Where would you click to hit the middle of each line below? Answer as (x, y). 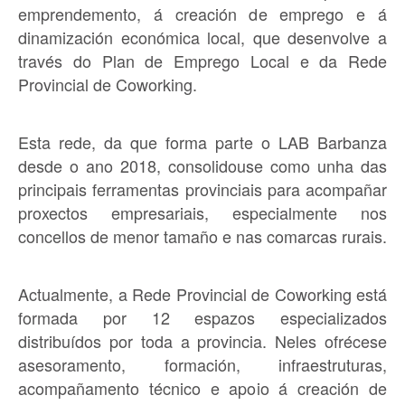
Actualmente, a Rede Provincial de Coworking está (202, 294)
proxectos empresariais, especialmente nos (202, 212)
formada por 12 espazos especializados (202, 317)
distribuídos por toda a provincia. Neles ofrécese (202, 341)
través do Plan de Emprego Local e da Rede (202, 61)
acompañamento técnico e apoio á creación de (202, 388)
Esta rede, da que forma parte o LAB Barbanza (202, 142)
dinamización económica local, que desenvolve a (202, 37)
